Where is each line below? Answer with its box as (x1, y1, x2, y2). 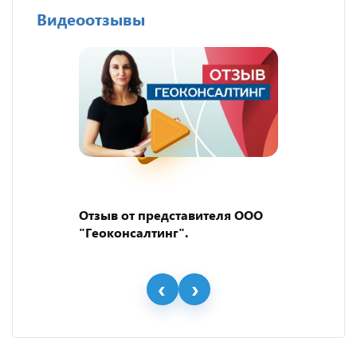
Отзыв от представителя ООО (79, 206, 264, 223)
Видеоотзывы (37, 6, 145, 29)
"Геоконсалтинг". (79, 223, 189, 241)
